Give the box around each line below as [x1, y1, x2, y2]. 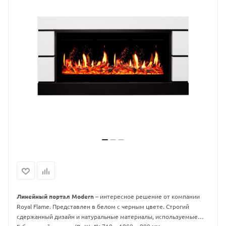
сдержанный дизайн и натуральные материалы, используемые [17, 212, 198, 220]
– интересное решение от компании [94, 192, 200, 200]
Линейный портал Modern [17, 192, 94, 200]
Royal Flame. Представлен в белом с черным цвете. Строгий [17, 202, 189, 210]
